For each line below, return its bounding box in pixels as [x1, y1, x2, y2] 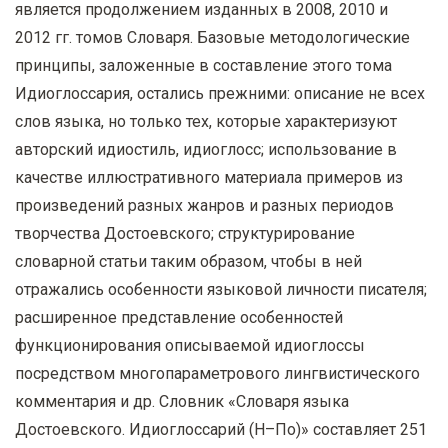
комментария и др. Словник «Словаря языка [15, 391, 349, 411]
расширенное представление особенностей [15, 307, 343, 327]
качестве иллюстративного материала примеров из [15, 167, 403, 187]
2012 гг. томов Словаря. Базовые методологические [15, 27, 410, 47]
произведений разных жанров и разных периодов [15, 195, 394, 215]
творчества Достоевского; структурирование [15, 223, 355, 243]
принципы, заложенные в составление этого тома [15, 55, 392, 75]
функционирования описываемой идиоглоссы [15, 335, 365, 355]
